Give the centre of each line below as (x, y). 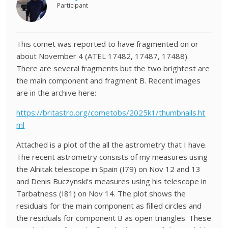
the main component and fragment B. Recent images (109, 80)
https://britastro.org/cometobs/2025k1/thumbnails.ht (111, 112)
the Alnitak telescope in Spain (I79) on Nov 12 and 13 (109, 169)
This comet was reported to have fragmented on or (108, 44)
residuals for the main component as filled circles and (109, 206)
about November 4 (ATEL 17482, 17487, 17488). (103, 56)
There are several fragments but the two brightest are (113, 68)
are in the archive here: (56, 93)
